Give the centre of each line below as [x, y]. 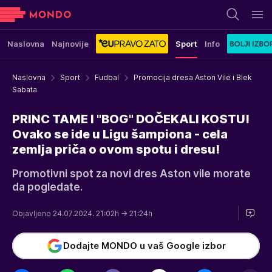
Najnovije [70, 44]
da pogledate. [47, 187]
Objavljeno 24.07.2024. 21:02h [66, 213]
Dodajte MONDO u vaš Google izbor [144, 246]
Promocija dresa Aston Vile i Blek [193, 77]
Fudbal [107, 77]
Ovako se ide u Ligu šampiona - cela [120, 134]
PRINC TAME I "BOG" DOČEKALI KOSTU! [131, 119]
